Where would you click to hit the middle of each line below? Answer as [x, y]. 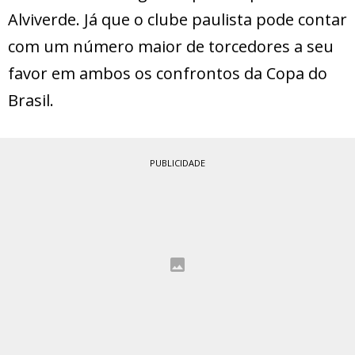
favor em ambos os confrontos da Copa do [168, 74]
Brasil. [31, 101]
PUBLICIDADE [177, 163]
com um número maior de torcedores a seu [171, 47]
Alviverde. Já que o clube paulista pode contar [177, 20]
